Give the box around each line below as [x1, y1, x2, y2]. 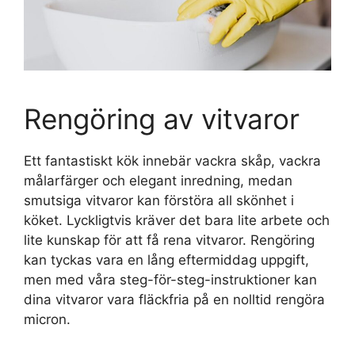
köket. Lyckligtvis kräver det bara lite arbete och [24, 212, 330, 228]
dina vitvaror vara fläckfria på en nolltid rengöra [24, 291, 325, 307]
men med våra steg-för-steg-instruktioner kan [24, 271, 317, 288]
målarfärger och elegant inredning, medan [24, 172, 292, 189]
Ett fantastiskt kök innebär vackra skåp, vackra [24, 152, 321, 169]
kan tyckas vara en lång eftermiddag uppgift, [24, 251, 309, 268]
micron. [24, 311, 71, 327]
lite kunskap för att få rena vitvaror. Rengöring [24, 231, 315, 248]
